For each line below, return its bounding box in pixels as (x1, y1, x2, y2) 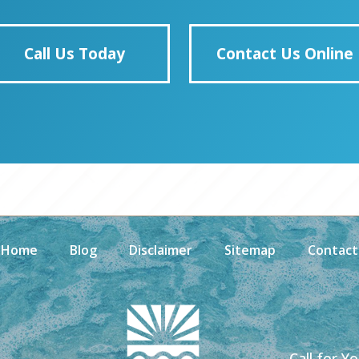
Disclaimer (129, 240, 192, 259)
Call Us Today (24, 42, 125, 64)
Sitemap (224, 240, 276, 259)
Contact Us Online (216, 42, 353, 64)
